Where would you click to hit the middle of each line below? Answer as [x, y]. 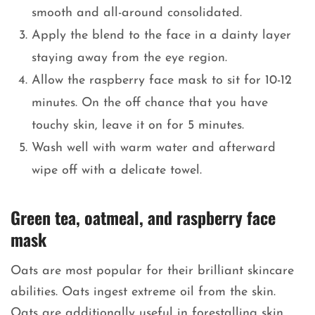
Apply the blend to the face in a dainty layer [161, 36]
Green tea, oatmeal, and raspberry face [143, 218]
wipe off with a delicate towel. [117, 171]
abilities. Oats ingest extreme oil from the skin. [143, 292]
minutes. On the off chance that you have [150, 103]
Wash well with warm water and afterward [154, 148]
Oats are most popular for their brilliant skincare [152, 271]
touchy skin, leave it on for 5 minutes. [140, 126]
